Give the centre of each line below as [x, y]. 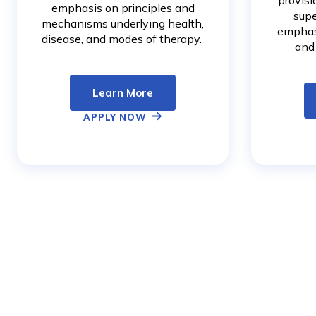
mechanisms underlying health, [123, 24]
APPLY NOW [115, 117]
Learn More [123, 93]
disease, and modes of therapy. [123, 39]
